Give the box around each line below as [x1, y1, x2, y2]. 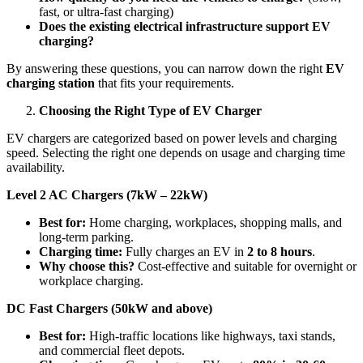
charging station [6, 75, 95, 90]
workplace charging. [39, 273, 143, 288]
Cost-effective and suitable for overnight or [135, 258, 357, 273]
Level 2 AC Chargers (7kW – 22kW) [6, 187, 207, 202]
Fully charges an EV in [122, 244, 247, 258]
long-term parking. [39, 229, 134, 244]
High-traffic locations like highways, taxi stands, [86, 328, 335, 343]
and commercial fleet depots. [39, 343, 185, 357]
